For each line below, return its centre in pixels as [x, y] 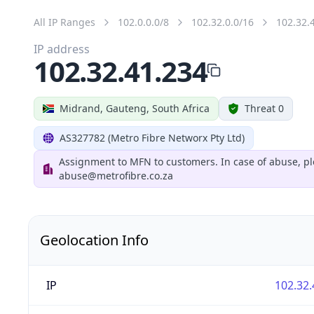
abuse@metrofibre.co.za [116, 175]
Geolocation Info [94, 240]
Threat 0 [264, 108]
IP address [62, 49]
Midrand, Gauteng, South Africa [135, 108]
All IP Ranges [64, 22]
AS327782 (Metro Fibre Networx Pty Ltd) [152, 137]
